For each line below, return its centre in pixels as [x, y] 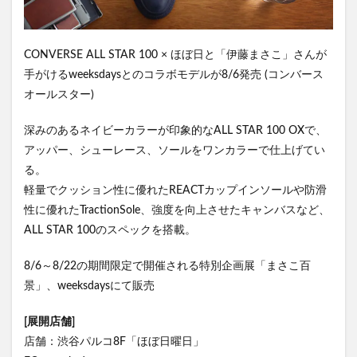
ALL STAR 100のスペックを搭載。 [110, 230]
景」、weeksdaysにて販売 [89, 286]
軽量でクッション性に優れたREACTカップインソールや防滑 [175, 190]
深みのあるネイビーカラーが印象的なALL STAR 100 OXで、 [175, 130]
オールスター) [59, 94]
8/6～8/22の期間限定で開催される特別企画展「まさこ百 [167, 266]
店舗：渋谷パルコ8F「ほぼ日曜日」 [114, 341]
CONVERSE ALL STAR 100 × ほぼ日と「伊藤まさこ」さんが [175, 55]
